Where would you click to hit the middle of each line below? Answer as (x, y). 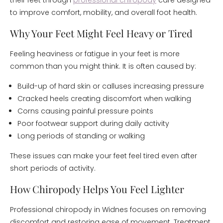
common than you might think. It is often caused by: (103, 66)
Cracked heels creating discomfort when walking (104, 99)
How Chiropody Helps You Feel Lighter (97, 189)
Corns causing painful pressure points (85, 111)
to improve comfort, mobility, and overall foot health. (104, 12)
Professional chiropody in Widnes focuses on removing (108, 210)
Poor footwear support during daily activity (93, 123)
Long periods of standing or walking (81, 136)
